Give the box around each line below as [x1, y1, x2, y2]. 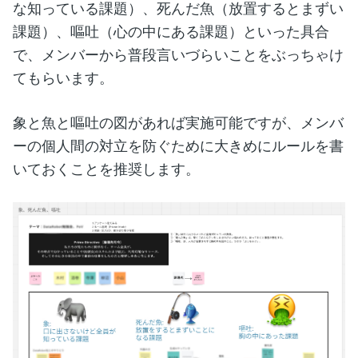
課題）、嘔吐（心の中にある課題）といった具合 [13, 22, 329, 42]
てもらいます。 [13, 68, 113, 88]
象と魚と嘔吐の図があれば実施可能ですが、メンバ [13, 113, 344, 133]
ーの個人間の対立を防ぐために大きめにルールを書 [13, 136, 344, 156]
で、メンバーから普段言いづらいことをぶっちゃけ [13, 45, 344, 65]
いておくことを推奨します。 [13, 159, 200, 179]
